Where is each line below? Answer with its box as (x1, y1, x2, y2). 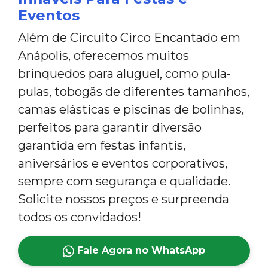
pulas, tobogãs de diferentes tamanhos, (18, 84, 249, 99)
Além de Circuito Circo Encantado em (18, 31, 240, 45)
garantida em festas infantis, (18, 138, 185, 153)
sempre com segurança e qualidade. (18, 174, 230, 189)
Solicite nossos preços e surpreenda (18, 192, 229, 207)
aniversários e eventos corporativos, (18, 156, 227, 171)
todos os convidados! (18, 210, 141, 225)
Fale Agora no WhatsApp (74, 245, 206, 257)
